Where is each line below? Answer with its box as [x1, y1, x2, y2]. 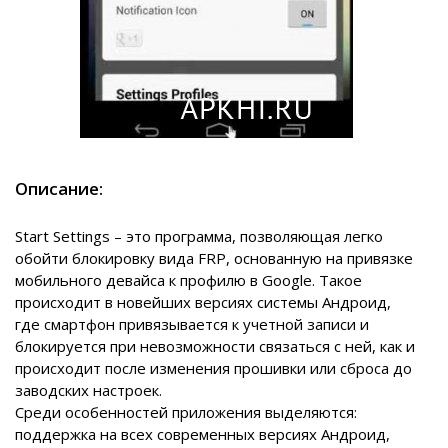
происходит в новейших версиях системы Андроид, [15, 292, 391, 313]
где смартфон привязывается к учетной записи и [15, 314, 369, 335]
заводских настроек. [15, 380, 162, 401]
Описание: [15, 177, 103, 201]
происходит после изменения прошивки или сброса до [15, 358, 412, 379]
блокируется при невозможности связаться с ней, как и [15, 336, 415, 357]
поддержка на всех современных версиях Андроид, [15, 424, 390, 445]
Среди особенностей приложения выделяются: [15, 402, 357, 423]
